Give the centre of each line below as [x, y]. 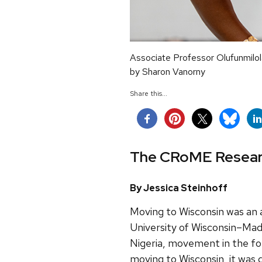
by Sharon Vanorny [168, 72]
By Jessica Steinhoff [179, 188]
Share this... [149, 94]
